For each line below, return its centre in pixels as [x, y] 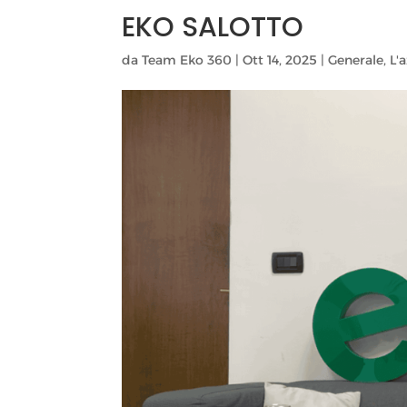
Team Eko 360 [187, 60]
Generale [356, 60]
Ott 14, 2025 [280, 60]
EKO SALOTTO [213, 28]
